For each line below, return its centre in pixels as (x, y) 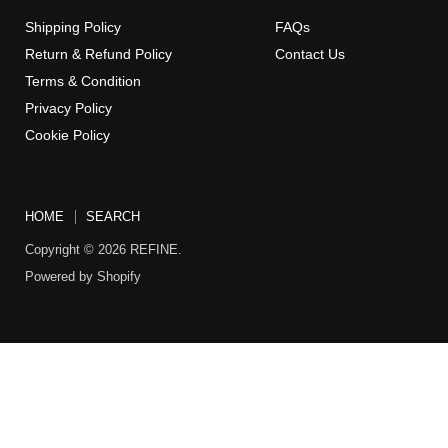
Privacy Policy (68, 107)
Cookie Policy (67, 134)
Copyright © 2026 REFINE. (103, 249)
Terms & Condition (83, 80)
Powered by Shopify (83, 276)
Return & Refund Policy (98, 53)
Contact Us (309, 53)
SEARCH (113, 216)
